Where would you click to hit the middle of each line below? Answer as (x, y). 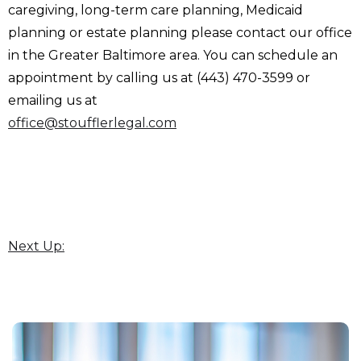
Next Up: (36, 247)
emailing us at (53, 101)
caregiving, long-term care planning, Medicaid (156, 10)
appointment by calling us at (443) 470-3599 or (159, 78)
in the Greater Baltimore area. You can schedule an (173, 56)
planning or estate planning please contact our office (180, 33)
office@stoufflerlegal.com (92, 123)
